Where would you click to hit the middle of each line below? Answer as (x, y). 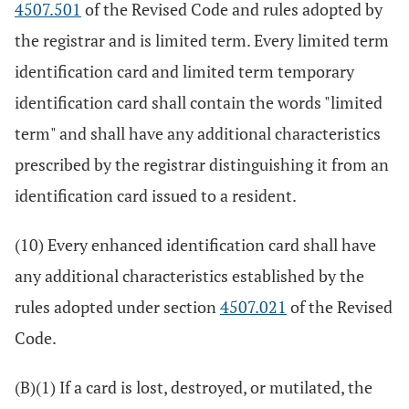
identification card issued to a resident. (156, 195)
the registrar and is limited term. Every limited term (202, 40)
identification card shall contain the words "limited (199, 102)
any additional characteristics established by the (189, 276)
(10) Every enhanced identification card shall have (195, 245)
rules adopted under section (117, 307)
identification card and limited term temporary (184, 71)
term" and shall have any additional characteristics (198, 133)
